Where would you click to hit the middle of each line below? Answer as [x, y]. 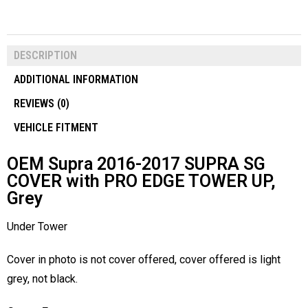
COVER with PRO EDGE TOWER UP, [141, 181]
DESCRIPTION [45, 56]
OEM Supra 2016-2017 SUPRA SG [136, 164]
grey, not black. [42, 279]
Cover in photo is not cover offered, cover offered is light [144, 260]
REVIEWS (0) [42, 104]
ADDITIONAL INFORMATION [76, 80]
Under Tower [37, 227]
